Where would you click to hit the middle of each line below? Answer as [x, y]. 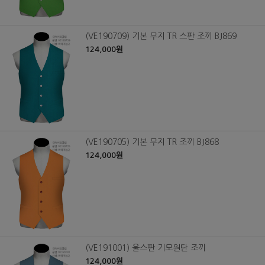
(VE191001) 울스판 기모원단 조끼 [146, 248]
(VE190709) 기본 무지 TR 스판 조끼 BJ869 [161, 36]
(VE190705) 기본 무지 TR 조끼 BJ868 [152, 142]
